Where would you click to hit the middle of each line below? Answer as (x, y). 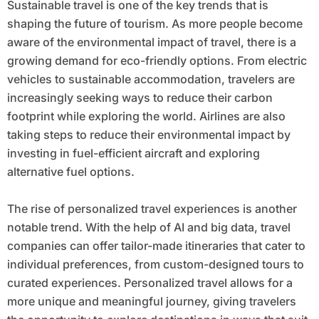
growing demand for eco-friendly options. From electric (157, 61)
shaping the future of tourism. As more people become (155, 24)
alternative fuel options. (70, 172)
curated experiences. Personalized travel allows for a (150, 283)
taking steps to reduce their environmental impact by (148, 135)
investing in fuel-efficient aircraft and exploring (133, 153)
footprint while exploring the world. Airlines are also (146, 116)
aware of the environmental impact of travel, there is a (151, 42)
